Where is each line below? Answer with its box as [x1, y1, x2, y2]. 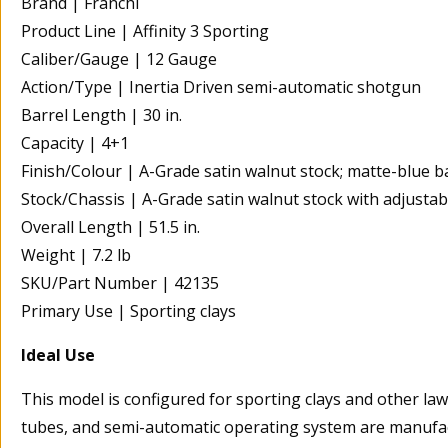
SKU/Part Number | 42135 [21, 272, 219, 295]
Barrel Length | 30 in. [21, 104, 182, 127]
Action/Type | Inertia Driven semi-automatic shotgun [21, 76, 421, 99]
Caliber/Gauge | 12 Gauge [21, 48, 217, 71]
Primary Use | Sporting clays [21, 300, 236, 323]
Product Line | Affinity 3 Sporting [21, 20, 269, 43]
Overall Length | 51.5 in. [21, 216, 200, 239]
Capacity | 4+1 [21, 132, 129, 155]
